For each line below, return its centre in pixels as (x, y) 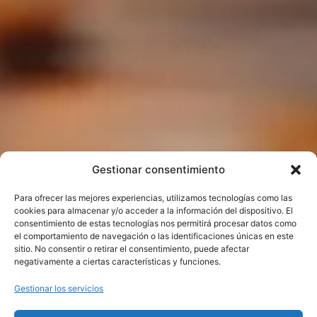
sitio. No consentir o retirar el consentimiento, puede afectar (132, 249)
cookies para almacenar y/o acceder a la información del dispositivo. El (154, 211)
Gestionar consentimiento (158, 169)
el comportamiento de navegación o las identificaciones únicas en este (154, 236)
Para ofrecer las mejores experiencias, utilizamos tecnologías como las (153, 198)
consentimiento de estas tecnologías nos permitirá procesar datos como (155, 223)
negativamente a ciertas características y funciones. (117, 261)
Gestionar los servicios (59, 288)
